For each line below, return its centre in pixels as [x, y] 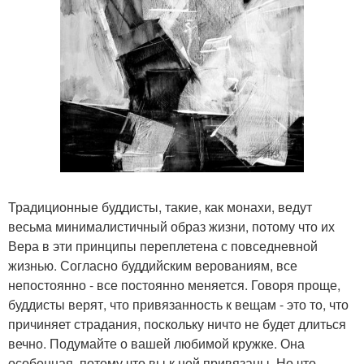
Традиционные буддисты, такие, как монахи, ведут [160, 207]
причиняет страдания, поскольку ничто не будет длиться [177, 324]
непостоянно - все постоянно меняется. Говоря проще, [174, 285]
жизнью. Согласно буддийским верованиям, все [153, 266]
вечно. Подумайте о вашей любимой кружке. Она [156, 344]
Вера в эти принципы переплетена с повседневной [163, 246]
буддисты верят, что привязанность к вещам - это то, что [178, 305]
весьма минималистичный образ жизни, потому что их [171, 227]
